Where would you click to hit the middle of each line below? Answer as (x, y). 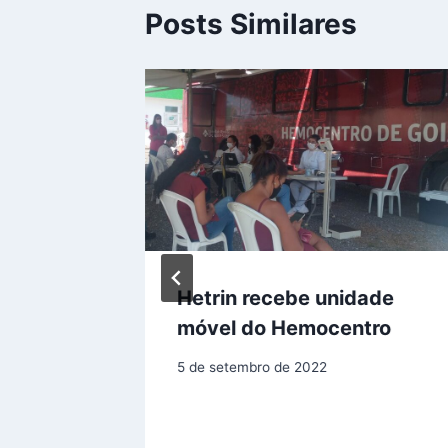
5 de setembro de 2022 (252, 366)
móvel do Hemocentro (284, 328)
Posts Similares (251, 23)
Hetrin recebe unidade (285, 298)
